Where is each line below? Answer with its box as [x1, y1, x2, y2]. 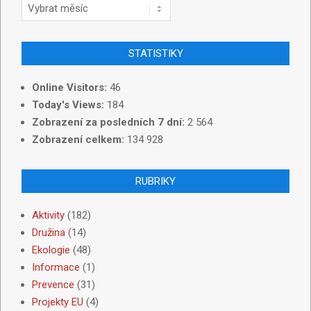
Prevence [32, 278, 74, 291]
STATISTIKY [128, 47, 183, 60]
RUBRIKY [135, 174, 176, 187]
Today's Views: [32, 98, 107, 111]
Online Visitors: [32, 81, 110, 94]
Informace [32, 260, 80, 274]
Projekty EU [32, 295, 83, 308]
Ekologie [32, 243, 70, 256]
